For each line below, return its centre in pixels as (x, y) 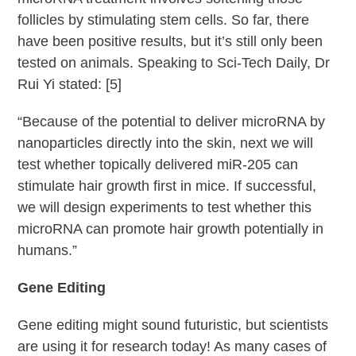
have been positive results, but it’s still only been (170, 41)
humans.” (48, 250)
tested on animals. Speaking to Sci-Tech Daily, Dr (174, 62)
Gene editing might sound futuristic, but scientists (173, 325)
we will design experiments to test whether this (165, 207)
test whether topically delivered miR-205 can (158, 164)
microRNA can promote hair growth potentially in (171, 228)
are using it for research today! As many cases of (172, 346)
